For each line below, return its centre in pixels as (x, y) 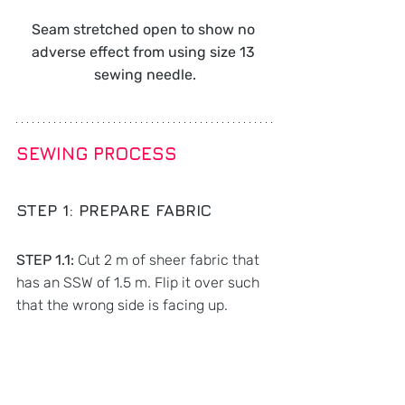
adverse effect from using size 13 (145, 52)
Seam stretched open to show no (145, 29)
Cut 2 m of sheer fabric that (170, 259)
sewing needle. (145, 74)
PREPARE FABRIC (145, 210)
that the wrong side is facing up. (122, 305)
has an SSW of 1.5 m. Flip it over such (140, 282)
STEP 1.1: (47, 259)
